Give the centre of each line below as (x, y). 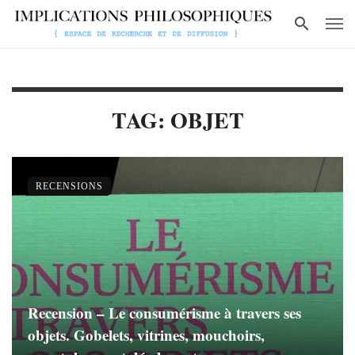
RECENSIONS (69, 186)
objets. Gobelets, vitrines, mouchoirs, (146, 335)
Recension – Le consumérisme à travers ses (164, 313)
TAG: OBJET (177, 120)
